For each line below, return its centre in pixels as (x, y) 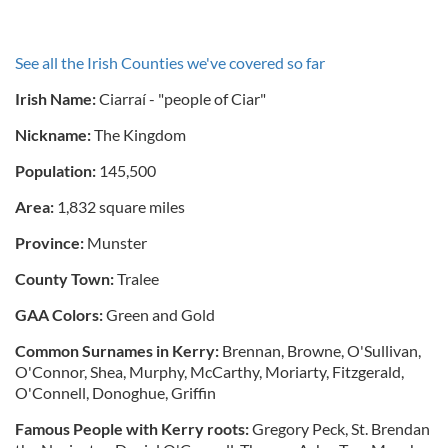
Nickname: (53, 134)
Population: (55, 170)
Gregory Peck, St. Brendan (339, 428)
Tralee (136, 278)
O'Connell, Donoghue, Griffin (115, 392)
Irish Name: (55, 98)
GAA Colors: (59, 314)
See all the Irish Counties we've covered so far (170, 62)
